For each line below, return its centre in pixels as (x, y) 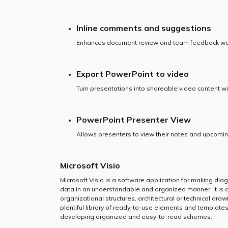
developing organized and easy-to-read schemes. (136, 217)
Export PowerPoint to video (133, 74)
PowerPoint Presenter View (134, 120)
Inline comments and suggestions (144, 28)
